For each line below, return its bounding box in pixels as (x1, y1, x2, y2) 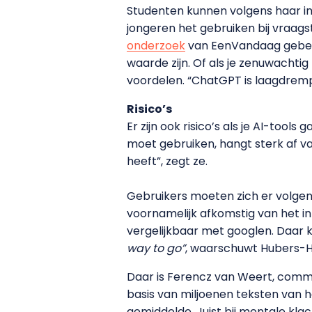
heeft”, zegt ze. (127, 153, 208, 170)
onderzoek (127, 38, 185, 54)
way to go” (127, 240, 185, 257)
